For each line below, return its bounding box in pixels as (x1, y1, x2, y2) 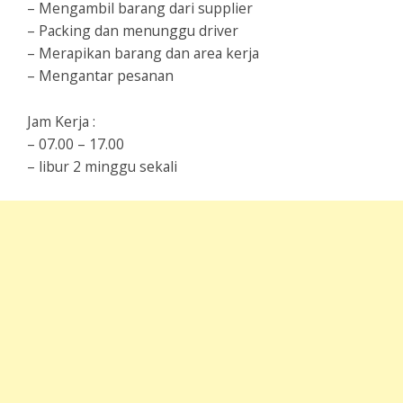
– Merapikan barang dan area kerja (27, 43, 259, 64)
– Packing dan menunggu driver (27, 21, 238, 41)
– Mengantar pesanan (27, 66, 174, 86)
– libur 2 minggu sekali (27, 157, 177, 177)
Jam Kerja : (27, 112, 95, 132)
